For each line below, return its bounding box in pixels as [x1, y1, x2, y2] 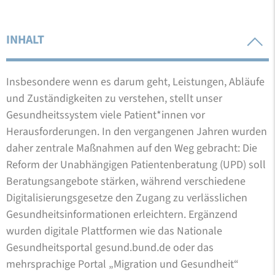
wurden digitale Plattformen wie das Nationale [6, 223, 222, 239]
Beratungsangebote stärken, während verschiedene [6, 173, 246, 189]
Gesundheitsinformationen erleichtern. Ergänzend [6, 206, 238, 222]
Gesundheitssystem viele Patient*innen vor [6, 107, 205, 123]
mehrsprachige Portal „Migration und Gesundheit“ [6, 256, 239, 272]
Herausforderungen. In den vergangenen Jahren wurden [6, 123, 267, 139]
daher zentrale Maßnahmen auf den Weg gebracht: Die [6, 140, 257, 156]
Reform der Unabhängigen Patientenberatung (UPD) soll [6, 157, 266, 172]
